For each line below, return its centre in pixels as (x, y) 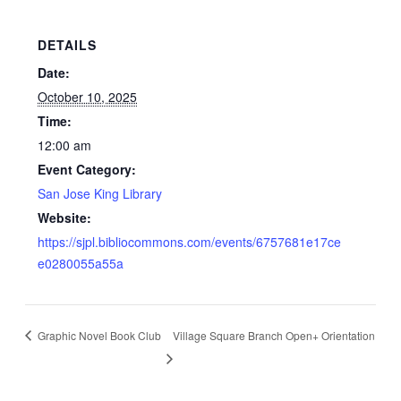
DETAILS (68, 44)
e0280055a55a (81, 263)
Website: (65, 217)
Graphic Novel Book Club (98, 335)
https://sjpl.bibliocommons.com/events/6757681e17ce (190, 241)
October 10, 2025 (88, 96)
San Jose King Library (100, 193)
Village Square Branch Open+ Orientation (274, 335)
